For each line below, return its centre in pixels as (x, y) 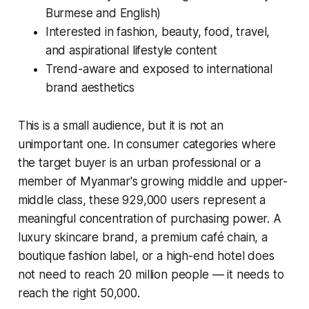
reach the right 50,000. (79, 293)
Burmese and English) (103, 13)
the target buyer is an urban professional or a (139, 162)
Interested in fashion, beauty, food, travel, (158, 31)
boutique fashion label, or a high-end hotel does (146, 256)
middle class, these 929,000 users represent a (142, 200)
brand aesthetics (90, 87)
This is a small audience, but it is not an (120, 125)
